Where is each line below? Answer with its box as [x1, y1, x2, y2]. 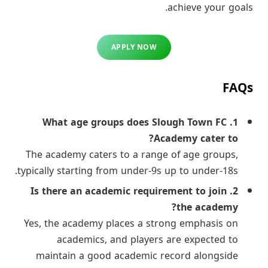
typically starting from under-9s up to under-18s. [17, 162, 238, 180]
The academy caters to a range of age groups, [26, 145, 238, 164]
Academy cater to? [154, 129, 238, 148]
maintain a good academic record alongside [36, 246, 238, 265]
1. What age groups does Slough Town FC [42, 113, 227, 132]
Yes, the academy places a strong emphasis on [24, 214, 238, 233]
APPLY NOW [111, 42, 157, 53]
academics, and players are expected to [57, 230, 238, 249]
